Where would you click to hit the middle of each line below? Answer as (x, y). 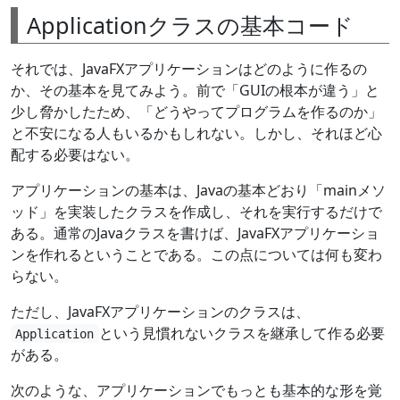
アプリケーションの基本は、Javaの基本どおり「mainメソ (198, 190)
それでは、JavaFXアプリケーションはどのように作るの (189, 68)
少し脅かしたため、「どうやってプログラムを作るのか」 (196, 111)
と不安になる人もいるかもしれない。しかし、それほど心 (196, 133)
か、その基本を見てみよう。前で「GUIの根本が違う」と (195, 90)
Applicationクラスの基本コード (190, 25)
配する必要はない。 (75, 154)
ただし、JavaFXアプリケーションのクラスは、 (160, 311)
